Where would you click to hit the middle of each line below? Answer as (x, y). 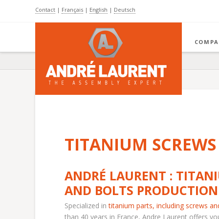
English (99, 10)
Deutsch (125, 10)
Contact (45, 10)
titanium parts (131, 206)
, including (169, 206)
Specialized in (87, 206)
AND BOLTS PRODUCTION (141, 190)
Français (72, 10)
